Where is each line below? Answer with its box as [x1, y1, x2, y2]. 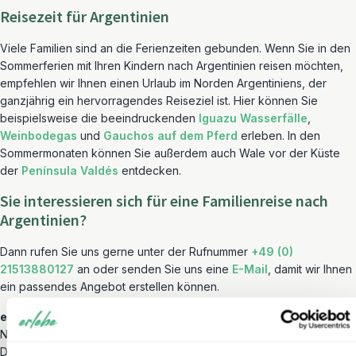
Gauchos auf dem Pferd [103, 129, 238, 142]
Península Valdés [21, 164, 118, 177]
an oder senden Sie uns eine [74, 262, 232, 276]
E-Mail [232, 262, 268, 276]
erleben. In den [238, 129, 320, 142]
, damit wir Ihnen [268, 262, 352, 276]
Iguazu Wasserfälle [199, 111, 308, 125]
